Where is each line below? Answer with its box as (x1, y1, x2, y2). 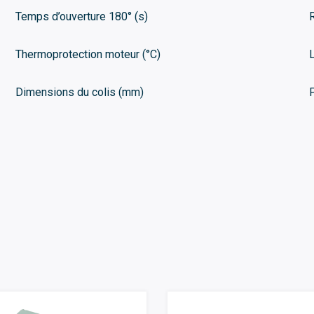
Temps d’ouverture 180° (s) (15, 9, 148, 23)
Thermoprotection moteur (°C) (15, 47, 161, 61)
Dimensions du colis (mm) (15, 85, 144, 99)
